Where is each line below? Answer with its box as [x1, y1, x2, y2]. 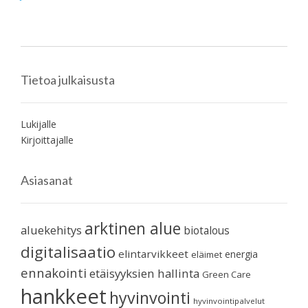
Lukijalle [21, 118, 56, 131]
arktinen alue [85, 218, 181, 240]
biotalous [184, 223, 230, 239]
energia [225, 247, 258, 261]
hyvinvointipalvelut [193, 296, 265, 307]
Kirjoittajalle [21, 133, 74, 147]
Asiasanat [21, 173, 73, 188]
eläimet [191, 248, 222, 261]
